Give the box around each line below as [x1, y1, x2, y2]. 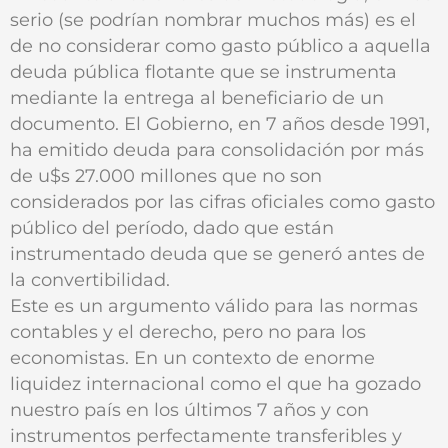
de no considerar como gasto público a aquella [10, 34, 431, 56]
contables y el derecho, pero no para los [10, 320, 366, 342]
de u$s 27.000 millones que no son [10, 164, 322, 186]
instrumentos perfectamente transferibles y [10, 424, 402, 446]
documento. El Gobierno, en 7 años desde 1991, [10, 112, 430, 134]
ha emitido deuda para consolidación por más [10, 138, 424, 160]
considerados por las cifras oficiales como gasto [10, 190, 435, 212]
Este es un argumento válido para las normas [10, 294, 418, 316]
